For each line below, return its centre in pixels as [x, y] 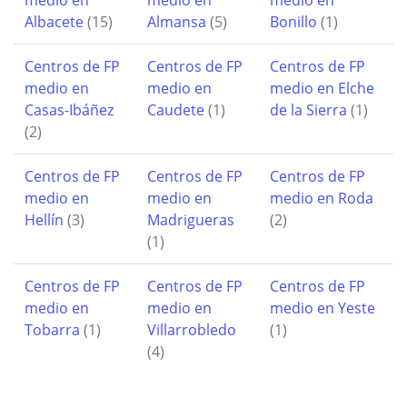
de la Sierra [308, 109]
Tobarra [52, 329]
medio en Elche [322, 88]
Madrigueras [191, 219]
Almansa [177, 21]
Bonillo [293, 21]
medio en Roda [322, 198]
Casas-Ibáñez [69, 109]
